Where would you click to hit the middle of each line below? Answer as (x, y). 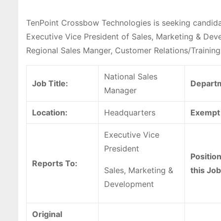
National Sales (131, 77)
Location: (50, 113)
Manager (120, 91)
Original (47, 214)
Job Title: (50, 84)
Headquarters (130, 113)
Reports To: (55, 164)
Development (129, 184)
